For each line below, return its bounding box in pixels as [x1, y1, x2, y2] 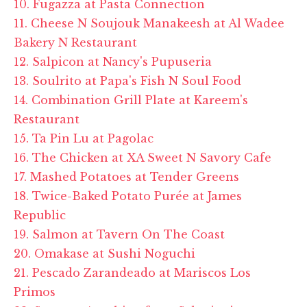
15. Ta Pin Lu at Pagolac [14, 131, 153, 145]
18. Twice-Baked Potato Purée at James [14, 188, 242, 203]
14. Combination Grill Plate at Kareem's [14, 93, 248, 107]
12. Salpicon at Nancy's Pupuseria [14, 54, 212, 69]
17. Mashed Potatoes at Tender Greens [14, 169, 239, 184]
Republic [14, 208, 66, 222]
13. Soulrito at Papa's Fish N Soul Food [14, 73, 241, 88]
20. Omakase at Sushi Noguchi [14, 246, 195, 260]
